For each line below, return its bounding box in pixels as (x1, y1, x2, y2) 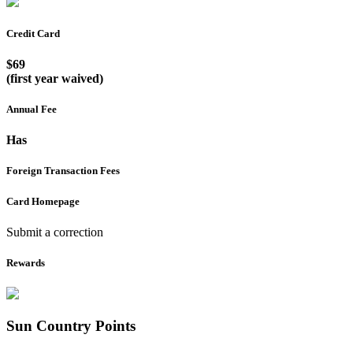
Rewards (6, 256, 45, 269)
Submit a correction (6, 225, 103, 239)
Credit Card (6, 27, 60, 39)
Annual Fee (6, 103, 57, 116)
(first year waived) (6, 71, 103, 85)
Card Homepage (6, 195, 80, 207)
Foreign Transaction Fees (6, 165, 120, 177)
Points (95, 317, 136, 334)
